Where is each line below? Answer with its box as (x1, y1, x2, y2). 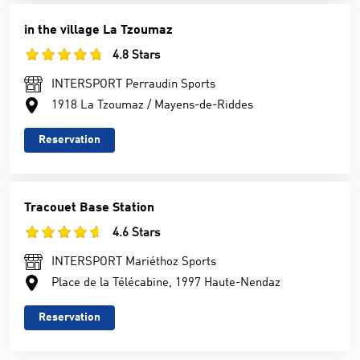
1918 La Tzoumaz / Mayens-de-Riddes (51, 100, 253, 112)
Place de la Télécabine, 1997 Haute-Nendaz (51, 277, 280, 289)
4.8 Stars (112, 50, 160, 62)
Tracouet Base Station (24, 202, 154, 215)
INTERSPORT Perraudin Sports (51, 79, 215, 91)
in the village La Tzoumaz (24, 24, 173, 37)
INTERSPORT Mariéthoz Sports (51, 256, 216, 268)
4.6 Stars (112, 227, 160, 239)
